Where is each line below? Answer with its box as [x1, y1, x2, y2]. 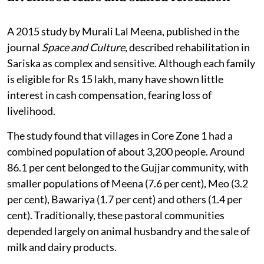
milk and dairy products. [7, 240, 117, 253]
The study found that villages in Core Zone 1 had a [7, 128, 233, 142]
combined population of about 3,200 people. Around [7, 144, 245, 158]
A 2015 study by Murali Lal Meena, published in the [7, 24, 239, 38]
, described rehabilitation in [125, 40, 250, 54]
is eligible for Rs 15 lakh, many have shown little [7, 72, 223, 85]
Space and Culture [42, 40, 125, 54]
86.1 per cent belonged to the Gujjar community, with [7, 160, 249, 174]
